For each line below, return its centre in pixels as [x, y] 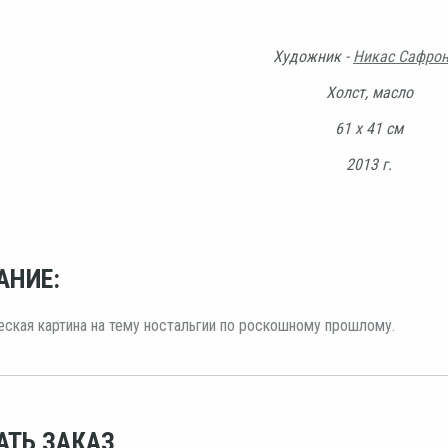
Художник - [313, 56]
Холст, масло [369, 92]
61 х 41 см [369, 128]
